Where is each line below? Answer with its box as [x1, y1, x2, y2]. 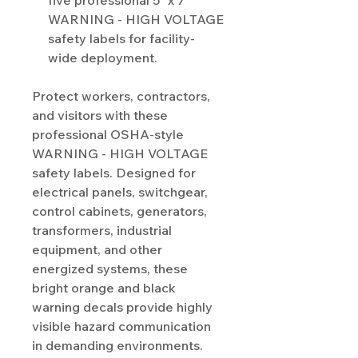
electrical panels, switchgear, [32, 184, 208, 201]
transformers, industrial [32, 222, 172, 239]
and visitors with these [32, 107, 168, 124]
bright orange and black [32, 280, 176, 296]
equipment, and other [32, 241, 162, 258]
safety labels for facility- [48, 30, 195, 47]
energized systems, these [32, 261, 188, 277]
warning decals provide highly [32, 299, 213, 316]
